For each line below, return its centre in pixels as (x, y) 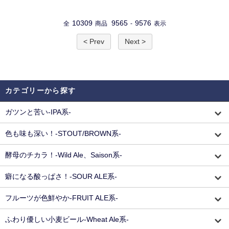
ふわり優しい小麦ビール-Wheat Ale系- (67, 219)
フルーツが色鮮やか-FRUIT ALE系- (62, 198)
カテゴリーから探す (41, 90)
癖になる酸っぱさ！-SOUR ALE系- (61, 176)
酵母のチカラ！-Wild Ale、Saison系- (64, 155)
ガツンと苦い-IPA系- (38, 112)
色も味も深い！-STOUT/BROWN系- (63, 133)
